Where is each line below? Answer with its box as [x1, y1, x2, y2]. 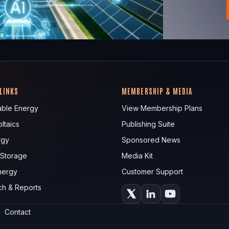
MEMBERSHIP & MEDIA [121, 86, 193, 96]
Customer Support [121, 167, 183, 176]
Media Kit [121, 151, 153, 161]
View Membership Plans [121, 104, 202, 113]
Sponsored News [121, 135, 180, 145]
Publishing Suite [121, 120, 175, 129]
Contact [5, 207, 31, 216]
